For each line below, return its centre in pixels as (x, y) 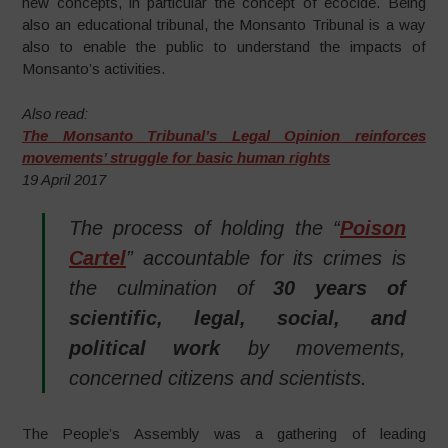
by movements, (313, 348)
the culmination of (171, 288)
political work (145, 348)
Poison (372, 228)
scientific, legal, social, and (237, 318)
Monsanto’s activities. (94, 69)
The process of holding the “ (204, 228)
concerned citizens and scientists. (218, 378)
